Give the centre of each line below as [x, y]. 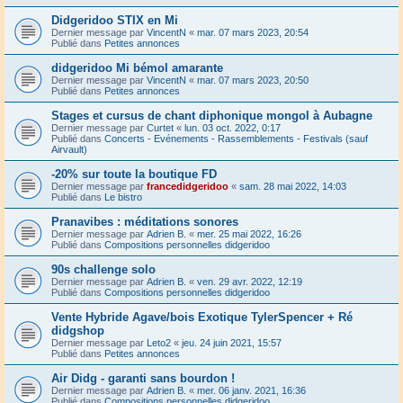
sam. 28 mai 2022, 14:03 [293, 186]
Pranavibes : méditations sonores [145, 221]
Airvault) [69, 149]
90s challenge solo [103, 269]
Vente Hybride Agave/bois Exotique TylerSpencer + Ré [202, 317]
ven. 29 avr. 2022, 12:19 [250, 281]
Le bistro [123, 197]
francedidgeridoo [188, 186]
